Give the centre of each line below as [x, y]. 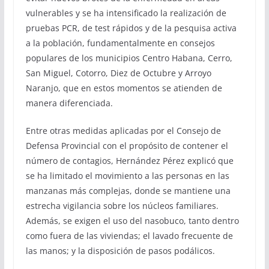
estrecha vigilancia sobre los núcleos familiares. [122, 205]
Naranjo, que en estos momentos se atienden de [124, 88]
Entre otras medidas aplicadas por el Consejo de [123, 130]
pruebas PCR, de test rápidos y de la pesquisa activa [131, 28]
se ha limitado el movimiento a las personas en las [127, 175]
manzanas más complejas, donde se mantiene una [128, 190]
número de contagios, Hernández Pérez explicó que [129, 160]
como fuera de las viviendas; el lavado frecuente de [129, 235]
